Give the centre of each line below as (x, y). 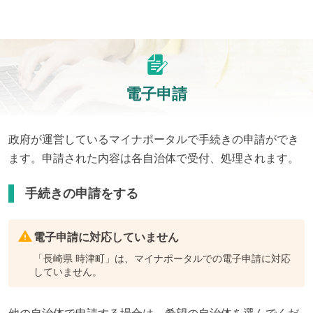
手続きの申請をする (82, 194)
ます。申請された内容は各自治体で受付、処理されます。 (154, 159)
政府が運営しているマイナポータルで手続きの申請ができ (154, 140)
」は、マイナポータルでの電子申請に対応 (198, 259)
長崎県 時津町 (74, 259)
